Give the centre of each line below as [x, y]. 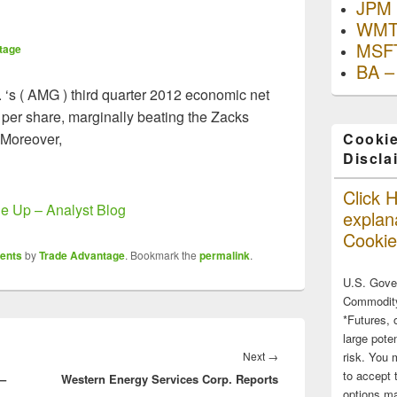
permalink [225, 255]
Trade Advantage [82, 255]
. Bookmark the [162, 255]
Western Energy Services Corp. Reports [170, 379]
